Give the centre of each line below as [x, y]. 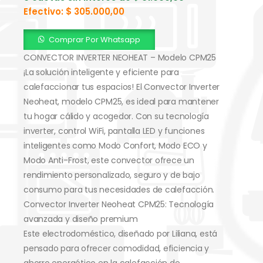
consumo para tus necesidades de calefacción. [119, 189]
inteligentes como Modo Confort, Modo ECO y [115, 145]
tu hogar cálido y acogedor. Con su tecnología [116, 116]
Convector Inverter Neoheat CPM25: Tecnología [119, 204]
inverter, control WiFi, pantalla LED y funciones [114, 131]
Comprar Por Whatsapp [95, 39]
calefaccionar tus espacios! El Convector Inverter [122, 87]
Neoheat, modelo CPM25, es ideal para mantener [121, 101]
